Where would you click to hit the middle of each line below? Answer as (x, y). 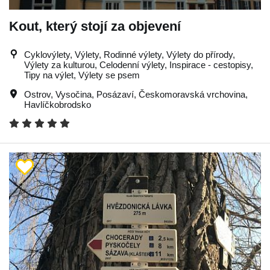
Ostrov (37, 94)
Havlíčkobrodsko (58, 105)
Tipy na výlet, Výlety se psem (82, 75)
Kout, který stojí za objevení (95, 26)
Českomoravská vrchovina (192, 94)
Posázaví (115, 94)
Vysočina (74, 94)
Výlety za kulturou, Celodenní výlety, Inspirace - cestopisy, (139, 65)
